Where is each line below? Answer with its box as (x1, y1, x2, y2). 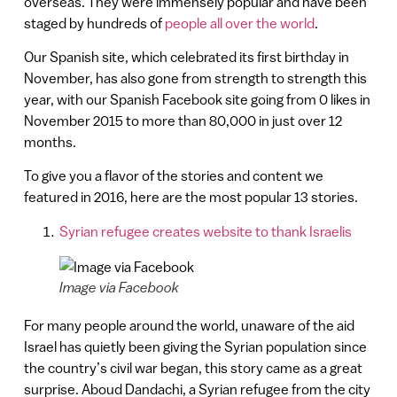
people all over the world (164, 14, 315, 31)
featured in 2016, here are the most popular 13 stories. (23, 189, 358, 206)
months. (23, 133, 76, 150)
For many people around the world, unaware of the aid (23, 316, 354, 333)
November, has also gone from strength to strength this (23, 69, 367, 86)
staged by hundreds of (23, 14, 165, 31)
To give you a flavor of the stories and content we (23, 167, 323, 184)
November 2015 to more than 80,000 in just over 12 (23, 112, 342, 128)
